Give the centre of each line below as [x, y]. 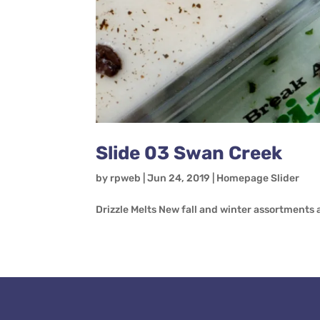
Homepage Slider [258, 179]
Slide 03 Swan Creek [189, 154]
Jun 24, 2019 [179, 179]
